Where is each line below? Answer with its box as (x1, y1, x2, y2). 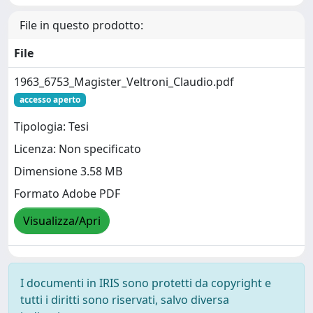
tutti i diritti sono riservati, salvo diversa (20, 292, 229, 307)
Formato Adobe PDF (14, 186, 120, 202)
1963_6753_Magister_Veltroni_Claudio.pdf (14, 74, 234, 89)
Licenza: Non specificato (14, 141, 141, 157)
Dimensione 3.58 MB (14, 163, 122, 180)
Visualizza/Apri (23, 213, 101, 229)
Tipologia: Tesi (14, 119, 89, 135)
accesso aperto (19, 94, 80, 105)
